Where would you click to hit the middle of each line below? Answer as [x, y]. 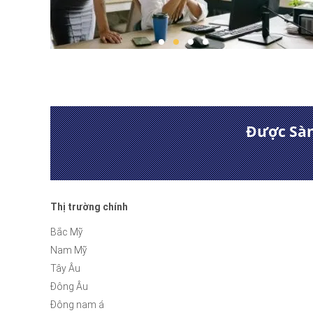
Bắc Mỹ [67, 232]
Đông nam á [78, 305]
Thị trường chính [89, 207]
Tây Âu [66, 268]
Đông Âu [70, 286]
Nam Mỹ [69, 250]
